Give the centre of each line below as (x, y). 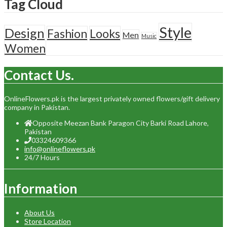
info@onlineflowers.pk (60, 149)
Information (41, 188)
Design (25, 33)
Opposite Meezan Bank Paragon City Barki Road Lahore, (121, 123)
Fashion (67, 34)
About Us (40, 212)
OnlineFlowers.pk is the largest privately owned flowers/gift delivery (112, 99)
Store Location (48, 221)
